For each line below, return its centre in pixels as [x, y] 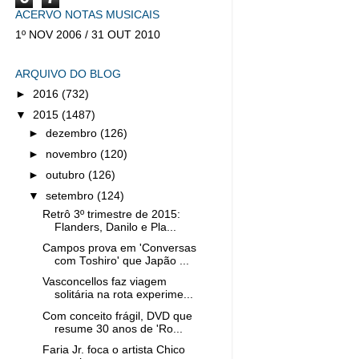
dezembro [73, 133]
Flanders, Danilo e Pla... [115, 228]
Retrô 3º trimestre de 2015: [111, 215]
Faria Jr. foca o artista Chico [113, 349]
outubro [67, 175]
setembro [72, 196]
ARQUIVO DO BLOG [68, 74]
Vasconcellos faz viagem [104, 282]
